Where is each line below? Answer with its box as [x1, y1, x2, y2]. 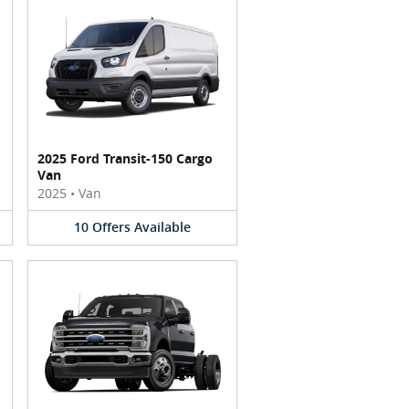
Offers [92, 220, 131, 235]
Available [134, 220, 191, 235]
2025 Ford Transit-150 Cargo [37, 150, 213, 167]
